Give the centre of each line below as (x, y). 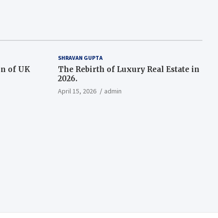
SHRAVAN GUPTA (80, 58)
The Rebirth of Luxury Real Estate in (128, 69)
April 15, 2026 (77, 91)
